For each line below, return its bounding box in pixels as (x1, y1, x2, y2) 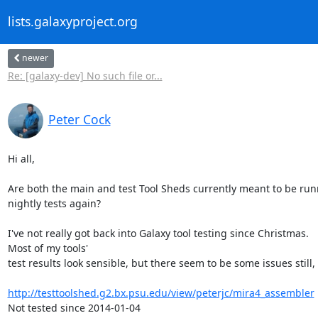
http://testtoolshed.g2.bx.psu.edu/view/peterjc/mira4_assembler (7, 285, 314, 300)
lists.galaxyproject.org (7, 13, 138, 31)
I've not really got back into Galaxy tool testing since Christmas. (7, 226, 309, 240)
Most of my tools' (7, 241, 88, 255)
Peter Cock (48, 110, 111, 128)
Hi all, (7, 151, 35, 165)
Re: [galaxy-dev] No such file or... (7, 68, 163, 82)
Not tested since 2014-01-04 (7, 300, 141, 314)
